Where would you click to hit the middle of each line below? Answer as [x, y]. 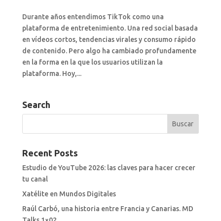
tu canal [35, 179]
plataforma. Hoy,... [52, 74]
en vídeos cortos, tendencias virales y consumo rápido [109, 40]
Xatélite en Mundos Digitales [69, 194]
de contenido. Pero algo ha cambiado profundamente [109, 51]
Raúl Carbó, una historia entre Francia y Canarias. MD [108, 209]
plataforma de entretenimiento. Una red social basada [110, 28]
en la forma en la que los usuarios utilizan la [92, 62]
